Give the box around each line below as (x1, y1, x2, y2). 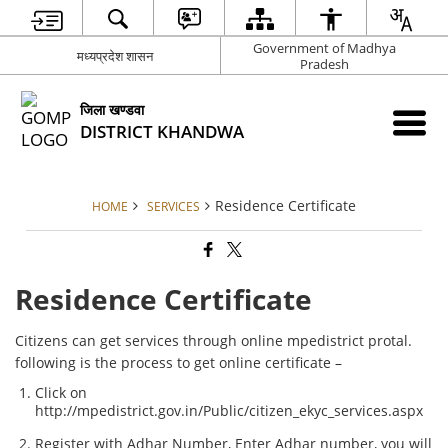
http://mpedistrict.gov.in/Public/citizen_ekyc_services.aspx (35, 401, 424, 421)
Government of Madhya (253, 38, 396, 57)
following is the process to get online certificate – (15, 353, 343, 373)
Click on (35, 383, 88, 403)
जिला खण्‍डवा (80, 99, 145, 119)
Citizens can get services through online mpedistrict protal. (15, 331, 413, 351)
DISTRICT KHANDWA (80, 119, 245, 143)
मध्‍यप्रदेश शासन (77, 46, 154, 65)
